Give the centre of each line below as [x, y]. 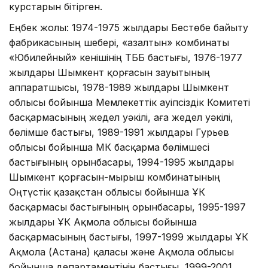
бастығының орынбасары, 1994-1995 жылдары [121, 162]
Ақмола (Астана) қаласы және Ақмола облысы [121, 252]
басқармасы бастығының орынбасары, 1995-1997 [127, 207]
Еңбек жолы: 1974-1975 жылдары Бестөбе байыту [129, 27]
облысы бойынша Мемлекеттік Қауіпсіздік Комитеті [130, 102]
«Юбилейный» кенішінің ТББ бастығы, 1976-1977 [126, 57]
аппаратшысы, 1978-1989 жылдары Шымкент [119, 87]
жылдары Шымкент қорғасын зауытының [109, 72]
